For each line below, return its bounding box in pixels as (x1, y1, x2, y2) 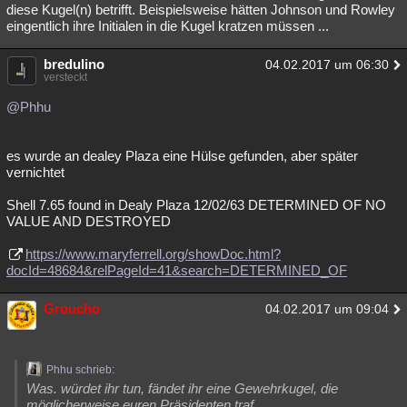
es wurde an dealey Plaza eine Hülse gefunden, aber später (6, 148, 358, 164)
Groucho (44, 301, 100, 316)
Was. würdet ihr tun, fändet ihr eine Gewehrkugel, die (26, 381, 338, 396)
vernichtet (6, 164, 65, 180)
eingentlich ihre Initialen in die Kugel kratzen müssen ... (6, 18, 329, 34)
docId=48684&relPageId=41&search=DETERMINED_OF (6, 263, 347, 278)
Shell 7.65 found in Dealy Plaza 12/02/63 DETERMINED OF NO (6, 197, 386, 213)
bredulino (44, 56, 104, 72)
